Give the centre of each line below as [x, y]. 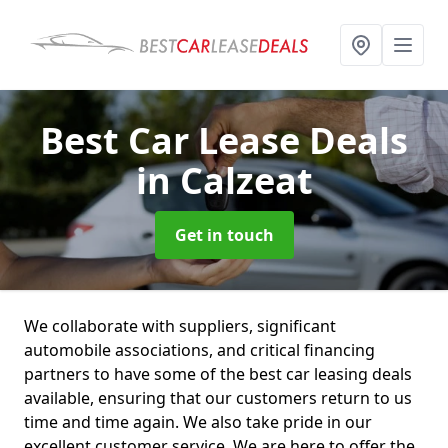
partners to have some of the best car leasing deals [218, 374]
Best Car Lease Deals [224, 140]
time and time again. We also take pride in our [198, 422]
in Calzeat [224, 180]
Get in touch [224, 235]
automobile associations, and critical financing [199, 350]
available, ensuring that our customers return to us [218, 398]
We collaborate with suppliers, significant [180, 326]
